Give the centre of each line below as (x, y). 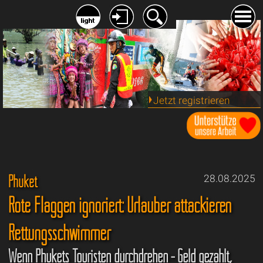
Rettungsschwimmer (59, 233)
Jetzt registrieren (191, 100)
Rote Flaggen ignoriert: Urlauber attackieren (119, 205)
